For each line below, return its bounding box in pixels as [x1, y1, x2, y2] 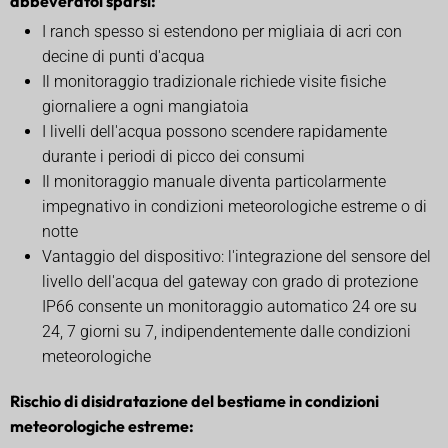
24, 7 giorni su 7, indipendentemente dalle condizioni [42, 321, 411, 341]
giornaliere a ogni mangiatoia [42, 96, 249, 116]
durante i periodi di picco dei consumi [42, 146, 305, 166]
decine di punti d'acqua [42, 46, 205, 66]
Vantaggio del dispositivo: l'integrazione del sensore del [42, 246, 431, 266]
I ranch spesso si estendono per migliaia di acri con [42, 21, 402, 41]
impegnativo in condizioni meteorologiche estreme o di [42, 196, 427, 216]
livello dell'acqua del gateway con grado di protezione [42, 271, 418, 291]
